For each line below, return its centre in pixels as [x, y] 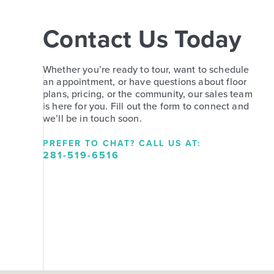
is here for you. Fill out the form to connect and [146, 106]
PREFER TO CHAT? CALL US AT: [122, 144]
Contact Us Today [143, 39]
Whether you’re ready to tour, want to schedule [146, 70]
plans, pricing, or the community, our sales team [148, 94]
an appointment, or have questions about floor [145, 82]
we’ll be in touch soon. [92, 119]
